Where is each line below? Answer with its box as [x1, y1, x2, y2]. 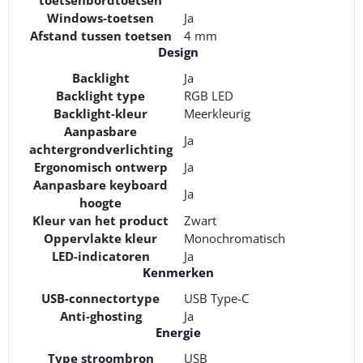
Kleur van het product [32, 211, 169, 228]
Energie [156, 323, 201, 340]
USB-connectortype [41, 289, 160, 306]
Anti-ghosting [59, 307, 142, 324]
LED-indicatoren [51, 247, 150, 264]
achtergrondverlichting [28, 140, 173, 157]
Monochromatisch [184, 229, 285, 246]
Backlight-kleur [53, 105, 147, 122]
